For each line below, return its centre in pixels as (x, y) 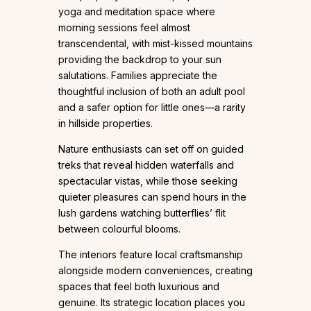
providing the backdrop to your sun (140, 59)
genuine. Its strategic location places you (152, 302)
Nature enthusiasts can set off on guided (151, 149)
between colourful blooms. (119, 228)
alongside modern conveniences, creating (155, 270)
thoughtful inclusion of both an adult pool (152, 91)
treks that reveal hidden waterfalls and (146, 165)
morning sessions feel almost (124, 27)
